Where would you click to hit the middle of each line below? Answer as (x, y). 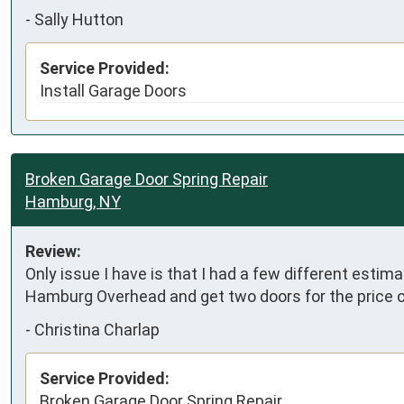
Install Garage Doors (113, 90)
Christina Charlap (97, 330)
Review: (53, 251)
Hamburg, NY (73, 201)
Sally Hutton (79, 19)
